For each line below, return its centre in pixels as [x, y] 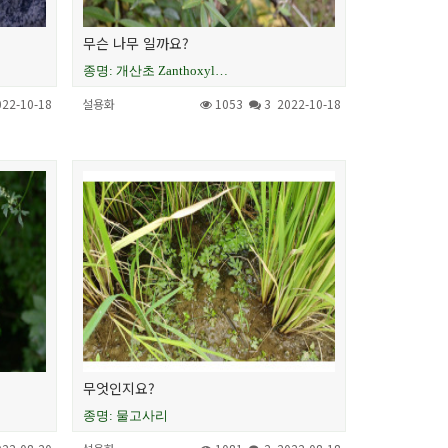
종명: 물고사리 [126, 416]
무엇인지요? [119, 388]
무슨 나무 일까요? [136, 42]
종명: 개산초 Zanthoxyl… [156, 70]
